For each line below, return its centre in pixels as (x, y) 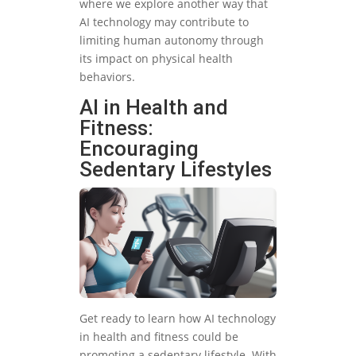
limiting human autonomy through (172, 41)
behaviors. (107, 77)
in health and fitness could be (159, 336)
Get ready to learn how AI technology (178, 318)
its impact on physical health (156, 59)
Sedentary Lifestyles (176, 170)
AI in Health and (154, 108)
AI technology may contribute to (164, 22)
